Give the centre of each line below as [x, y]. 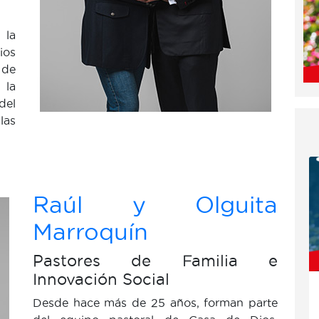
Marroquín [90, 232]
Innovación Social [101, 279]
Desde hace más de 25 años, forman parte [155, 303]
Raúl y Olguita [155, 205]
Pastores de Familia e [155, 261]
